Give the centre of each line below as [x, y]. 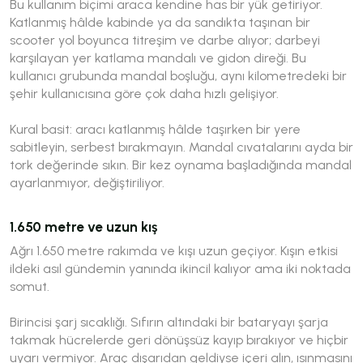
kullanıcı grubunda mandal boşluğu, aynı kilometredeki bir [178, 75]
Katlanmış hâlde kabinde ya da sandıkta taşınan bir [160, 22]
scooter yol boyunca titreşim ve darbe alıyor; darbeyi [165, 40]
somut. [30, 286]
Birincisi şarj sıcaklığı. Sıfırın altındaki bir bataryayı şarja [169, 322]
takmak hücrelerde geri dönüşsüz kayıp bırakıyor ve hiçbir [179, 340]
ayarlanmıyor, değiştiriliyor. [87, 182]
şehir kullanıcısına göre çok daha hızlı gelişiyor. [144, 93]
